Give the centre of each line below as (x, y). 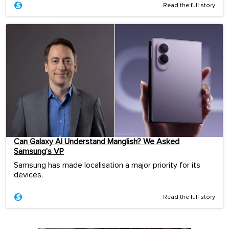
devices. (28, 175)
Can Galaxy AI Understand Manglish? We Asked (97, 142)
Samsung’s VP (39, 152)
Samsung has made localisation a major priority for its (107, 165)
